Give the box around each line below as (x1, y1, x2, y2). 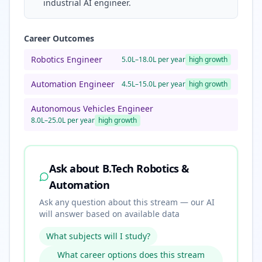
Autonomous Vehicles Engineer (31, 103, 153, 114)
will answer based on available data (39, 208, 180, 219)
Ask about (49, 161, 102, 175)
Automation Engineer (31, 78, 115, 89)
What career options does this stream (57, 249, 205, 260)
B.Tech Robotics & (102, 161, 189, 175)
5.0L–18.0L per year (122, 54, 185, 64)
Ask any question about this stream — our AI (39, 196, 215, 208)
